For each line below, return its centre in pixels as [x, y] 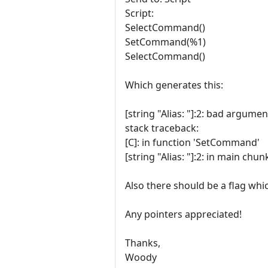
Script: [139, 13]
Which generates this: [174, 85]
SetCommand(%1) [165, 42]
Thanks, [143, 243]
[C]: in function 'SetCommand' [192, 142]
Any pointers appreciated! [183, 214]
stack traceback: [162, 128]
